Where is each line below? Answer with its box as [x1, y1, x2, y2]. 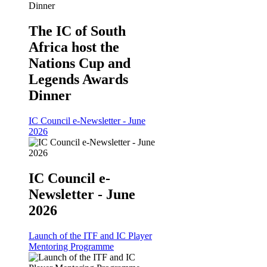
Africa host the [29, 39, 119, 55]
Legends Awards [29, 72, 128, 88]
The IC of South [29, 23, 126, 39]
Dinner [29, 88, 72, 104]
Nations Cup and [29, 55, 131, 72]
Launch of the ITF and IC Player [29, 230, 152, 241]
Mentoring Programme [29, 241, 114, 252]
